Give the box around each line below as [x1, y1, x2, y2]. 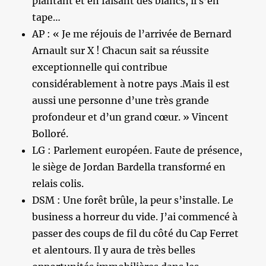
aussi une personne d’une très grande [32, 94, 210, 106]
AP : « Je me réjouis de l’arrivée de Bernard [32, 27, 232, 40]
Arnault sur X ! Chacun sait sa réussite [32, 44, 210, 56]
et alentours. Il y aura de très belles [32, 243, 196, 256]
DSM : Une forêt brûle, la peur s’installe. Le [32, 194, 234, 206]
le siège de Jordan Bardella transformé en [32, 160, 226, 173]
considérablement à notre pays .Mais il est [32, 77, 230, 90]
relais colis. [32, 177, 84, 189]
